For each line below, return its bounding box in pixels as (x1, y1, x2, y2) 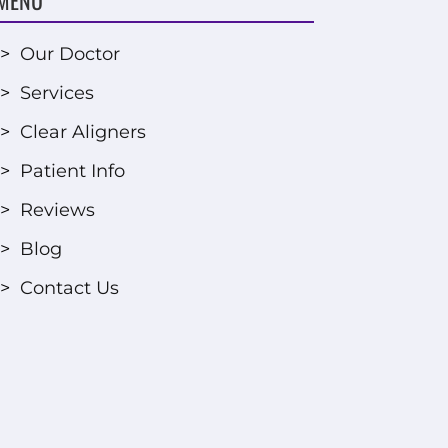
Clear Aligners (19, 120, 146, 143)
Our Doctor (19, 42, 120, 65)
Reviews (19, 198, 95, 221)
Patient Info (19, 159, 125, 182)
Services (19, 81, 94, 104)
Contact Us (19, 276, 119, 299)
